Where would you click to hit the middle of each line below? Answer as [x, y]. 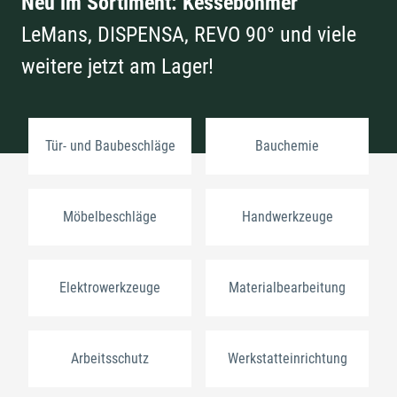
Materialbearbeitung [287, 288]
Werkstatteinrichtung [287, 359]
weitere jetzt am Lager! [117, 67]
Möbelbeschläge [110, 217]
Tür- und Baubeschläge [110, 146]
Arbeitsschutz [110, 359]
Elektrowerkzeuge [110, 288]
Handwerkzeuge [287, 217]
